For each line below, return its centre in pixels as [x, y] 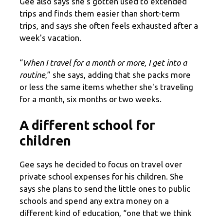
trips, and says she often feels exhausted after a [109, 26]
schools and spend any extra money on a [94, 201]
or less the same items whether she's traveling [106, 87]
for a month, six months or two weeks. [91, 99]
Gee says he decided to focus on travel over [101, 164]
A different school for [87, 125]
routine [32, 74]
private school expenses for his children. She [101, 177]
